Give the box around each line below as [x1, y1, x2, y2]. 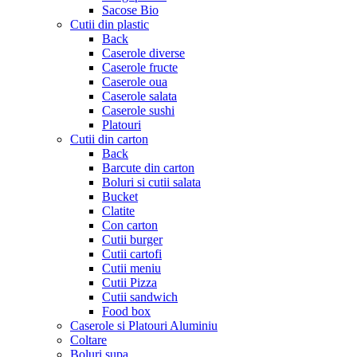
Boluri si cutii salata [102, 175, 201, 190]
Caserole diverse [102, 46, 185, 61]
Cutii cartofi [102, 247, 162, 261]
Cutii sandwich [102, 290, 178, 304]
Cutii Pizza [102, 276, 157, 290]
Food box [102, 304, 151, 319]
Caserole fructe [102, 61, 178, 75]
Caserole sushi [102, 104, 175, 118]
